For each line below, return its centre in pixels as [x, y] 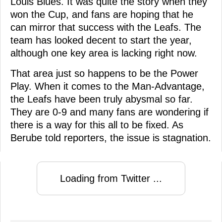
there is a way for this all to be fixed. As [97, 125]
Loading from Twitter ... [111, 178]
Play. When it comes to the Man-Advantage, [108, 86]
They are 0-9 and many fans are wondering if [110, 112]
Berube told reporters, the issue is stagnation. [111, 138]
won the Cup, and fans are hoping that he [102, 14]
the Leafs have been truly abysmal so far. [102, 99]
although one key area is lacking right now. [104, 53]
